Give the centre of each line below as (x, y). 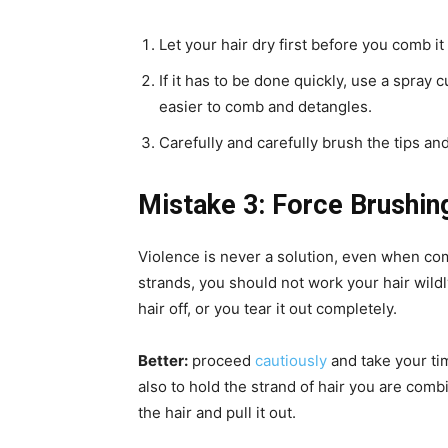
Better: (163, 361)
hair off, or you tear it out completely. (267, 309)
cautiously (291, 361)
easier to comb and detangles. (265, 107)
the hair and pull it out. (217, 413)
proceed (221, 361)
